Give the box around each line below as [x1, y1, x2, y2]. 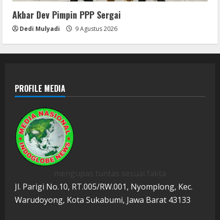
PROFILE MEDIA [15, 82, 65, 94]
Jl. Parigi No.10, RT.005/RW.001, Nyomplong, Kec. [15, 181, 192, 192]
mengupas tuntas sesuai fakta [54, 167, 166, 179]
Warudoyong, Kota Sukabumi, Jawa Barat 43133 [15, 194, 191, 205]
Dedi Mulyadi [20, 24, 60, 33]
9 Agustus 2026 [74, 24, 117, 33]
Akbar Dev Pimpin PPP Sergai [12, 8, 121, 21]
